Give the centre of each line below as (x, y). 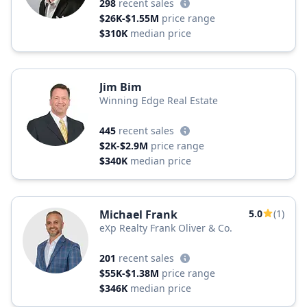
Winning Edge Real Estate (159, 100)
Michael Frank (138, 214)
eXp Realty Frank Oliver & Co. (166, 228)
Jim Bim (121, 87)
